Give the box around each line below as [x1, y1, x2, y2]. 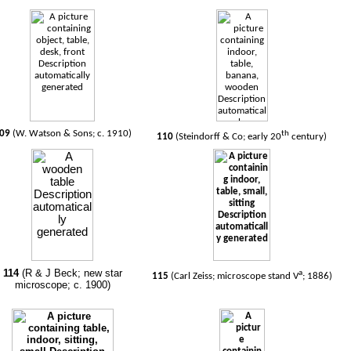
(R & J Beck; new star [21, 267, 122, 279]
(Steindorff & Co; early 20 [175, 132, 282, 143]
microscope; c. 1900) [14, 279, 110, 291]
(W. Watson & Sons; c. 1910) [12, 128, 132, 139]
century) [289, 132, 327, 143]
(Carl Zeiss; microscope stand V [170, 271, 299, 282]
